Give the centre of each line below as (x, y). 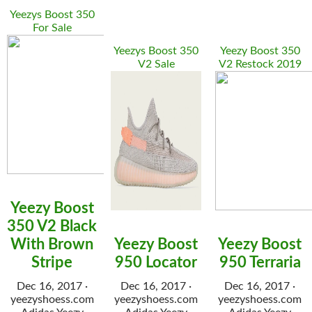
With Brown (52, 244)
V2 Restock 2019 (260, 64)
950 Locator (156, 263)
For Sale (52, 28)
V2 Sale (156, 64)
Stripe (52, 263)
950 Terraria (260, 263)
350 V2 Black (52, 226)
